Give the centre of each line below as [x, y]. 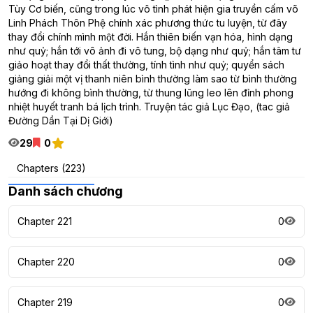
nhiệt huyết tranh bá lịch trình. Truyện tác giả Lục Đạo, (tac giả [149, 107]
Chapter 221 [45, 221]
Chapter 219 [45, 302]
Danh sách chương [66, 191]
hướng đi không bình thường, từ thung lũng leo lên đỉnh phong [151, 93]
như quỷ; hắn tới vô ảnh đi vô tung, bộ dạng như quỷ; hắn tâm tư [155, 51]
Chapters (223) [51, 168]
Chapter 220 [46, 262]
